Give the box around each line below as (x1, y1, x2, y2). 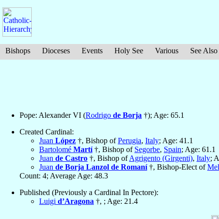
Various (155, 46, 178, 55)
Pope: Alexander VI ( (20, 111, 86, 120)
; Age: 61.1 (181, 145, 216, 154)
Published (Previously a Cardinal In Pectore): (20, 188, 158, 197)
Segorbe (134, 145, 160, 154)
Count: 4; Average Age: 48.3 (20, 172, 108, 180)
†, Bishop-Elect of (147, 163, 207, 172)
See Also (190, 46, 218, 55)
